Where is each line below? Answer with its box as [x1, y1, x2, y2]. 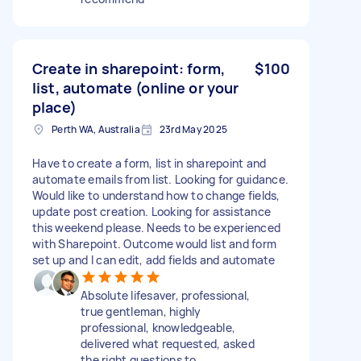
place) [32, 97, 77, 117]
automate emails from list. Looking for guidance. [32, 171, 288, 187]
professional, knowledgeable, [81, 319, 235, 335]
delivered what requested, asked [81, 335, 255, 351]
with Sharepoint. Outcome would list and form [32, 235, 276, 251]
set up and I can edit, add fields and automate [32, 251, 276, 268]
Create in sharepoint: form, [32, 58, 226, 78]
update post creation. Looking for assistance [32, 203, 271, 219]
